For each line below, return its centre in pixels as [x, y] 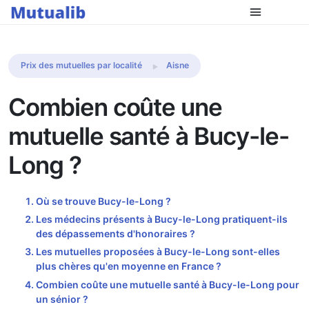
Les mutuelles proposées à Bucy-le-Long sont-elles [158, 252]
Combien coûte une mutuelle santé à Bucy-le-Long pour [168, 284]
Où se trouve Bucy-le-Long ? [103, 201]
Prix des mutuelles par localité [81, 66]
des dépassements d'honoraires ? [116, 233]
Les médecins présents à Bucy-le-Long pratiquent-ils [162, 219]
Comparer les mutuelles [242, 19]
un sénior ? [62, 299]
